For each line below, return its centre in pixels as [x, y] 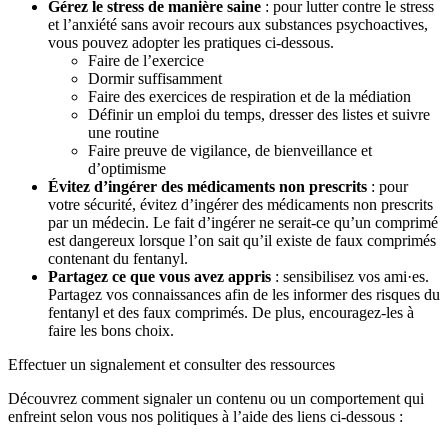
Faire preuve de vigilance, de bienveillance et [230, 151]
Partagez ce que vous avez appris [159, 277]
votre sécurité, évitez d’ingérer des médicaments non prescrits [240, 205]
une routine [123, 133]
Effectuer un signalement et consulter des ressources [171, 365]
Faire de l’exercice [146, 61]
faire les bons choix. [111, 331]
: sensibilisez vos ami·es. [350, 277]
